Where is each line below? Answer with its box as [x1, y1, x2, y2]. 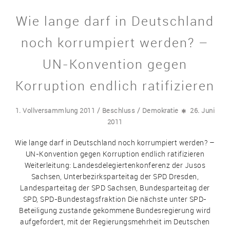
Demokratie [142, 105, 179, 115]
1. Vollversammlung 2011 [15, 105, 95, 115]
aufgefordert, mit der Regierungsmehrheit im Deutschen [20, 217, 210, 227]
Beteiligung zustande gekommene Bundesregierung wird [19, 205, 211, 216]
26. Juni [190, 105, 215, 115]
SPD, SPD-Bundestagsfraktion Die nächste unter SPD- [23, 194, 207, 204]
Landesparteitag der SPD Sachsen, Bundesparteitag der [20, 183, 210, 193]
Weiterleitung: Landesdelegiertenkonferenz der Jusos [24, 160, 206, 170]
